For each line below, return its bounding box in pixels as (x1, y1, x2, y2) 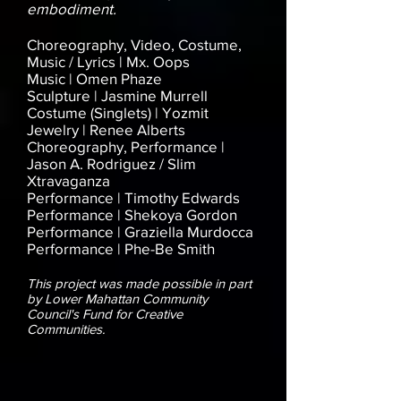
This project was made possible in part (27, 276, 252, 292)
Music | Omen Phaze (27, 70, 162, 88)
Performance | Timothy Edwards (27, 189, 240, 207)
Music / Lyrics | (27, 53, 123, 71)
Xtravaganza (27, 172, 110, 190)
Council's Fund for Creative (27, 306, 183, 322)
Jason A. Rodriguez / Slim (27, 155, 196, 173)
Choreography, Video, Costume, (27, 36, 242, 54)
